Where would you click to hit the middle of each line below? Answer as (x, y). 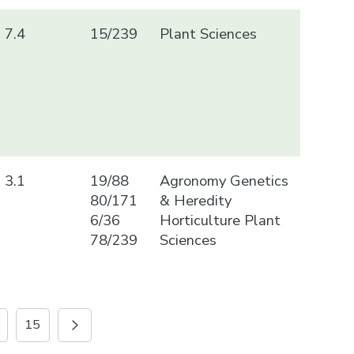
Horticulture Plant (220, 220)
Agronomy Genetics (224, 180)
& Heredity (195, 200)
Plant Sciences (208, 33)
